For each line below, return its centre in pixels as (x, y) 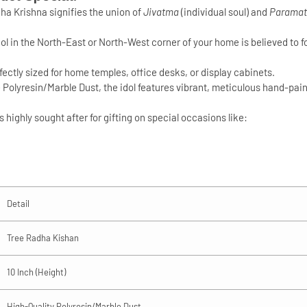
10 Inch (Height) (36, 272)
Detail (18, 204)
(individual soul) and (224, 12)
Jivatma (161, 12)
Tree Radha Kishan (43, 238)
